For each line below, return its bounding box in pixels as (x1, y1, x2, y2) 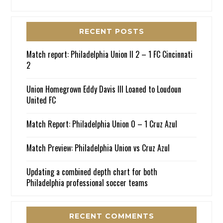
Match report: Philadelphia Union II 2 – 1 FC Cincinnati (26, 48, 193, 60)
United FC (26, 94, 56, 106)
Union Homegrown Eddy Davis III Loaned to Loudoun (26, 83, 182, 95)
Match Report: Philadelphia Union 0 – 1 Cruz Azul (26, 117, 178, 130)
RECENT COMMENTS (69, 211, 154, 221)
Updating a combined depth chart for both (26, 165, 158, 178)
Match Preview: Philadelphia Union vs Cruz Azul (26, 141, 170, 154)
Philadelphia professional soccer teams (26, 176, 148, 189)
